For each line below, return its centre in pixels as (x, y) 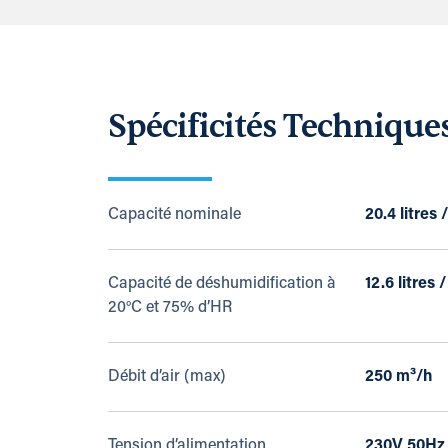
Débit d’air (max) (166, 377)
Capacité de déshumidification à (221, 284)
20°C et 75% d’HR (169, 308)
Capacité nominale (174, 215)
